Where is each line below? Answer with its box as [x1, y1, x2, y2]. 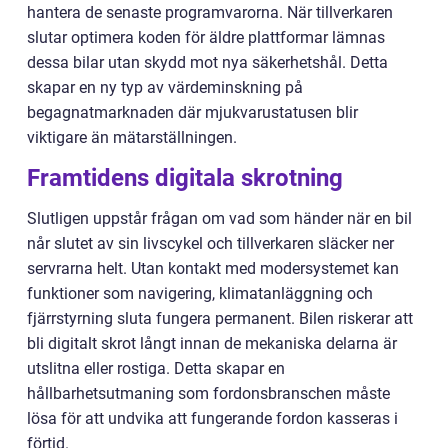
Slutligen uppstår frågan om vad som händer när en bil [27, 208, 412, 228]
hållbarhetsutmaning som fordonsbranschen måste [27, 383, 390, 403]
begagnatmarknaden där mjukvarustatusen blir [27, 102, 358, 122]
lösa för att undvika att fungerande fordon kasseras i [27, 408, 398, 428]
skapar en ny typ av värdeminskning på [27, 77, 303, 97]
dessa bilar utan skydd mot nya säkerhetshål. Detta [27, 52, 388, 72]
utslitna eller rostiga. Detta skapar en [27, 358, 285, 378]
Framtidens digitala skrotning [27, 163, 343, 192]
